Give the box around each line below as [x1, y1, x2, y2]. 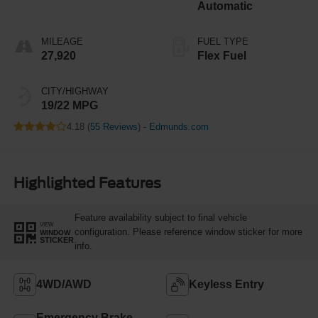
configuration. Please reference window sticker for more [74, 226, 302, 238]
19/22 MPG [40, 99, 98, 111]
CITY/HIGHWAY [40, 85, 109, 97]
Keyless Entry [189, 278, 264, 290]
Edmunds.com [148, 121, 209, 132]
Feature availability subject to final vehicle [74, 212, 247, 224]
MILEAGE [40, 35, 83, 47]
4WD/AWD [35, 278, 92, 290]
